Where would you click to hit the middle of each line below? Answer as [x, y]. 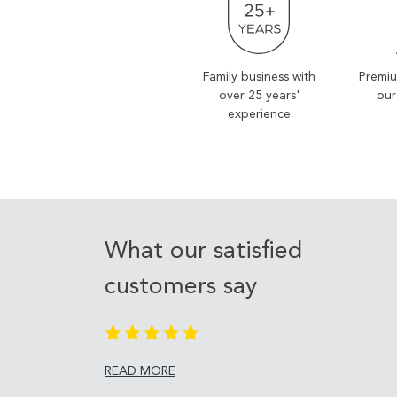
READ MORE [140, 372]
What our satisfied [203, 253]
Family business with [259, 78]
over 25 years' [259, 96]
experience [259, 115]
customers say [181, 288]
